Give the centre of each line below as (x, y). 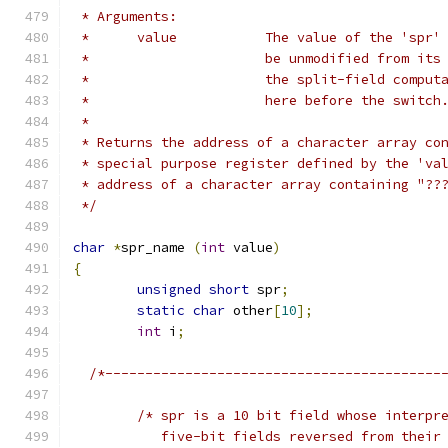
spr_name (157, 247)
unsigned (169, 289)
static (161, 310)
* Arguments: (125, 16)
